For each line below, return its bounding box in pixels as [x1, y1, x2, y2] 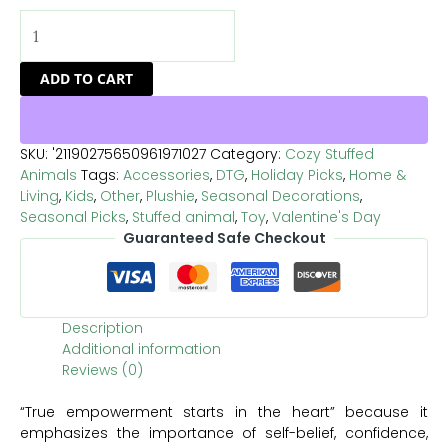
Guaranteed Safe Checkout [122, 227, 326, 248]
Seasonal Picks [20, 206, 126, 227]
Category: [210, 143, 285, 164]
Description [62, 317, 143, 338]
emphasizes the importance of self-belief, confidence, [20, 422, 428, 443]
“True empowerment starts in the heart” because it [20, 401, 428, 422]
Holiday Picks [251, 164, 343, 185]
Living [20, 185, 59, 206]
